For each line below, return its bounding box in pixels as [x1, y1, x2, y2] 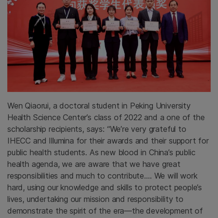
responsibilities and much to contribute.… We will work [7, 171, 198, 181]
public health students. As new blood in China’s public [7, 147, 196, 158]
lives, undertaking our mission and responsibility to [7, 194, 183, 204]
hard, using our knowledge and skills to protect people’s [7, 182, 202, 193]
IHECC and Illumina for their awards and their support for [7, 136, 209, 146]
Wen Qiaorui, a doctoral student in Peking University [7, 101, 191, 111]
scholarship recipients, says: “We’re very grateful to [7, 124, 186, 134]
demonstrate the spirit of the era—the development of [7, 206, 203, 216]
